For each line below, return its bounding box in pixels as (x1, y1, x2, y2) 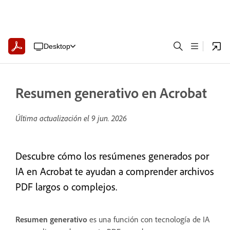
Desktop (43, 42, 70, 50)
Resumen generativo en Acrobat (15, 84, 207, 102)
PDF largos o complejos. (15, 180, 117, 193)
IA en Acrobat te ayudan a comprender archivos (15, 165, 214, 178)
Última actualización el (15, 113, 91, 123)
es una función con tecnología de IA (87, 214, 209, 224)
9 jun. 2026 (91, 113, 127, 123)
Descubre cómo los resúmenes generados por (15, 149, 209, 162)
